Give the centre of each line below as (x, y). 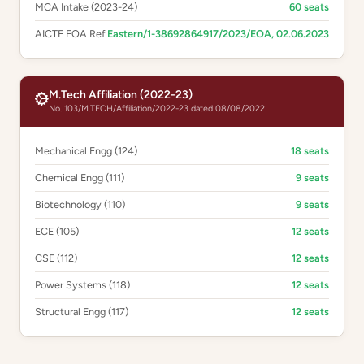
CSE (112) (56, 258)
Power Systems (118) (82, 285)
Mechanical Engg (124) (86, 151)
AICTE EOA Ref (70, 34)
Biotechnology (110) (80, 204)
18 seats (310, 151)
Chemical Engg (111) (80, 178)
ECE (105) (57, 231)
